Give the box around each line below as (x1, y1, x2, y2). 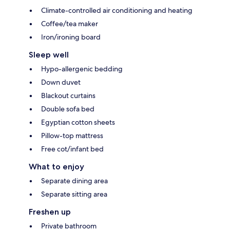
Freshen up (29, 207, 71, 217)
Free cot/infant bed (41, 144, 104, 154)
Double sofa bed (41, 104, 94, 114)
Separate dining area (41, 176, 108, 186)
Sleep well (29, 50, 69, 60)
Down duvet (41, 78, 81, 87)
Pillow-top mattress (41, 131, 103, 141)
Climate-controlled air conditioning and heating (41, 6, 193, 15)
